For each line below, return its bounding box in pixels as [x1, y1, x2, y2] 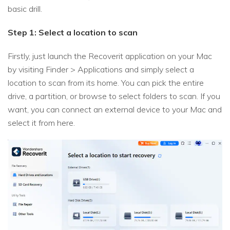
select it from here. [8, 118, 75, 128]
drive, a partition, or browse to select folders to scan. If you [8, 91, 220, 102]
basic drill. [8, 4, 42, 14]
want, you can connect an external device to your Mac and [8, 104, 222, 115]
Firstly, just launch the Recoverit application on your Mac [8, 51, 212, 62]
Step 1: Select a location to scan [8, 27, 138, 38]
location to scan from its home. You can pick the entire [8, 78, 204, 88]
